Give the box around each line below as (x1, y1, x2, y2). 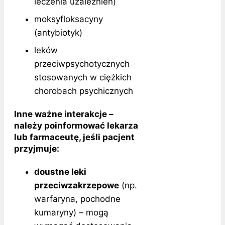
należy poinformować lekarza (14, 120, 138, 131)
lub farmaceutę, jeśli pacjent (14, 132, 135, 142)
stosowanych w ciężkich (34, 72, 132, 82)
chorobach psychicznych (34, 85, 133, 96)
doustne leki (34, 166, 86, 177)
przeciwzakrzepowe (34, 180, 119, 190)
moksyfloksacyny (34, 14, 103, 24)
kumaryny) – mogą (34, 207, 108, 217)
